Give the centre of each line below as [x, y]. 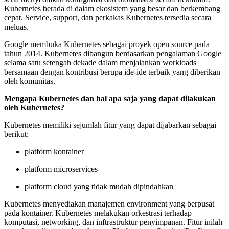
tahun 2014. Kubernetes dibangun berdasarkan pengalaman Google [113, 53]
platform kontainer [54, 151]
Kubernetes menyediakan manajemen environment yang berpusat [109, 203]
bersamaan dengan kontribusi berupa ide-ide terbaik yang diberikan [112, 72]
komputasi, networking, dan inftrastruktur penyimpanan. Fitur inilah [113, 222]
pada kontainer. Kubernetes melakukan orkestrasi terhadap [98, 213]
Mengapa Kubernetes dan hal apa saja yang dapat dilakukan [110, 98]
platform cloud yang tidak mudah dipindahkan [99, 186]
